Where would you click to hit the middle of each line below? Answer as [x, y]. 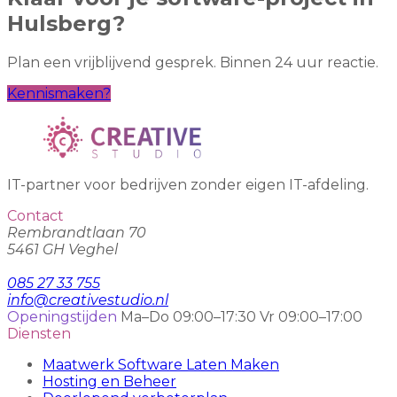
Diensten [39, 333]
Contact [35, 215]
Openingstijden [62, 316]
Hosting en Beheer [109, 381]
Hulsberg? [66, 23]
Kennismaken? [59, 93]
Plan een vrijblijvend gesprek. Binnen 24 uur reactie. [193, 62]
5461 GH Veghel [62, 249]
